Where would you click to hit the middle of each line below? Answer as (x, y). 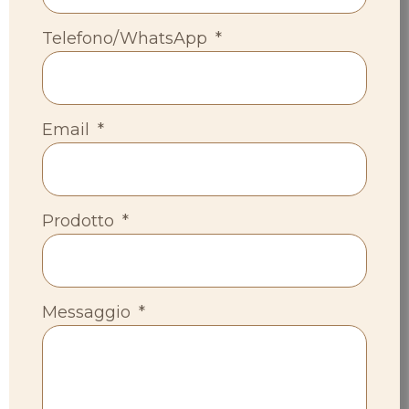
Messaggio (89, 312)
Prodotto (80, 220)
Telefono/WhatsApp (127, 38)
